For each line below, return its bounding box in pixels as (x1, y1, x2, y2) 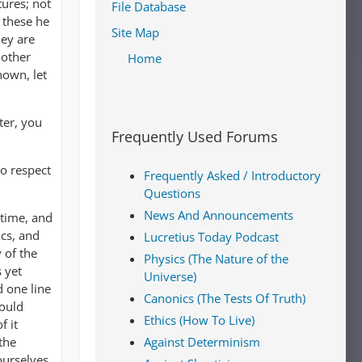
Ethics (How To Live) (144, 312, 255, 328)
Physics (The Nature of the (144, 250, 288, 267)
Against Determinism (144, 334, 260, 350)
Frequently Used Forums (112, 127, 278, 146)
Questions (144, 185, 200, 201)
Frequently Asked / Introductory (144, 167, 321, 183)
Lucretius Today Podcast (144, 229, 279, 245)
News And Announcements (144, 207, 293, 223)
